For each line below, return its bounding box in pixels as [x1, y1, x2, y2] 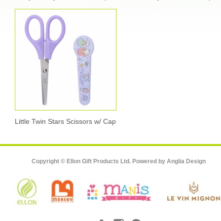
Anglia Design [166, 157, 206, 165]
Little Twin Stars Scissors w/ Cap [15, 117, 116, 125]
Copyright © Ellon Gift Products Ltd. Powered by [31, 157, 167, 165]
